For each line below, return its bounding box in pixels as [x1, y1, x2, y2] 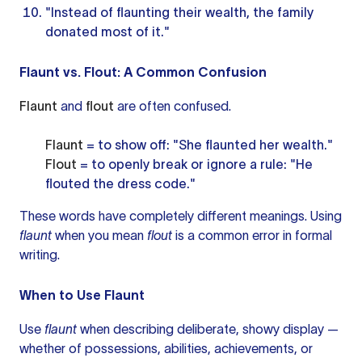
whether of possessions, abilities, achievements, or [19, 341, 313, 356]
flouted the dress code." [45, 176, 196, 191]
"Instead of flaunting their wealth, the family [45, 5, 314, 19]
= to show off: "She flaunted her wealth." [83, 137, 333, 152]
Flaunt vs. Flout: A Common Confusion [19, 65, 267, 79]
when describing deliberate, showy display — [77, 322, 339, 336]
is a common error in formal [172, 228, 332, 242]
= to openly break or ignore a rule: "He [77, 157, 313, 171]
